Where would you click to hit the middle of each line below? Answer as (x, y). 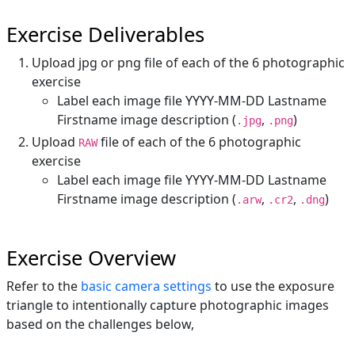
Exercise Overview (91, 258)
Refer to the (44, 286)
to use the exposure (273, 286)
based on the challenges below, (100, 324)
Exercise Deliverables (105, 35)
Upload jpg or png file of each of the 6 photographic (188, 63)
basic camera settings (146, 286)
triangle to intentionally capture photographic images (168, 305)
